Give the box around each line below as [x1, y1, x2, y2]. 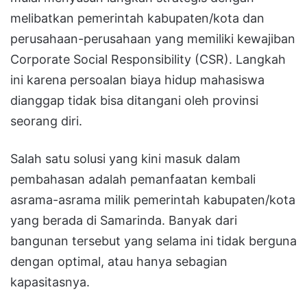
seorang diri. [10, 113, 82, 128]
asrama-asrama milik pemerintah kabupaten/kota [10, 192, 295, 207]
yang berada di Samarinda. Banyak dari [10, 212, 237, 228]
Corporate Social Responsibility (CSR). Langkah [10, 51, 286, 66]
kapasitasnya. [10, 274, 90, 289]
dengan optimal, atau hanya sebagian [10, 254, 228, 269]
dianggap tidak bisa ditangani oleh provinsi [10, 93, 258, 108]
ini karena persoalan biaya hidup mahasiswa [10, 72, 265, 87]
